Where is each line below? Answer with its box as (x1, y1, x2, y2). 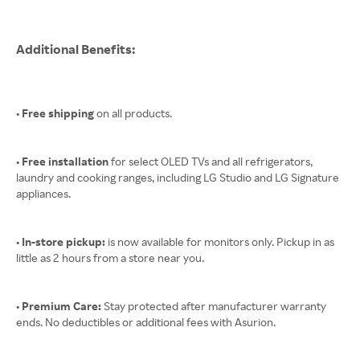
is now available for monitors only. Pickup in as (105, 235, 334, 248)
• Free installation (16, 154, 108, 168)
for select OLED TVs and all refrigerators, (108, 154, 313, 168)
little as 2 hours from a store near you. (16, 251, 204, 264)
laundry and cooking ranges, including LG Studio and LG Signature (16, 170, 339, 184)
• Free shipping (16, 106, 94, 120)
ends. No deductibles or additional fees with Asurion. (16, 315, 276, 329)
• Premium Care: (16, 299, 101, 313)
